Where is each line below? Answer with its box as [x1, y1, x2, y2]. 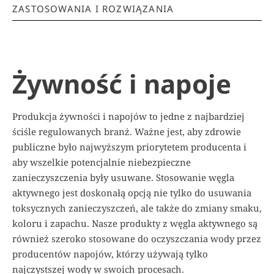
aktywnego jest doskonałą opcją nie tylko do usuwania [12, 186, 251, 199]
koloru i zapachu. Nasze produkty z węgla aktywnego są [12, 217, 257, 229]
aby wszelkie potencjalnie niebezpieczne [12, 155, 191, 168]
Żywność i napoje [12, 65, 231, 101]
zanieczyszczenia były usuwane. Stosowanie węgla [12, 171, 234, 183]
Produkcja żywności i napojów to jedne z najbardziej [12, 109, 245, 122]
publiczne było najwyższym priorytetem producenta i [12, 140, 246, 153]
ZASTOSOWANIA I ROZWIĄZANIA [12, 2, 174, 15]
